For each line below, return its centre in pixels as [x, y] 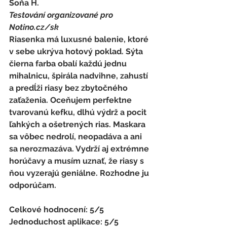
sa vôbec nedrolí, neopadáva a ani [77, 136]
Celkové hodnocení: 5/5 [58, 209]
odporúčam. [34, 185]
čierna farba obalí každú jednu [69, 63]
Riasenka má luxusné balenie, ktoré [80, 39]
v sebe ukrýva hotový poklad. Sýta [77, 51]
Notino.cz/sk [35, 27]
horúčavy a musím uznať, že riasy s [78, 161]
